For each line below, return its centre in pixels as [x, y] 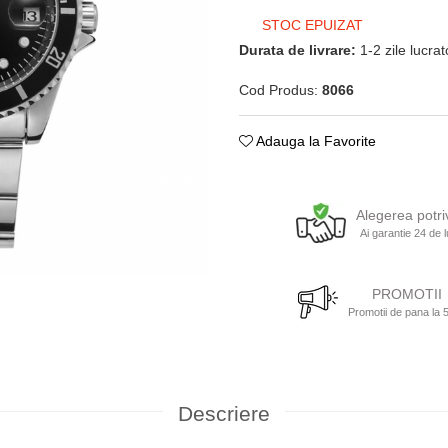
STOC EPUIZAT [310, 25]
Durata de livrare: [297, 50]
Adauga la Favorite [314, 141]
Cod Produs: [278, 90]
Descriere [224, 413]
